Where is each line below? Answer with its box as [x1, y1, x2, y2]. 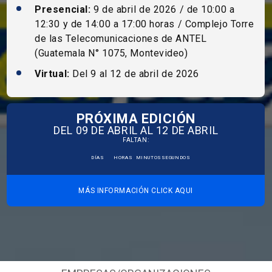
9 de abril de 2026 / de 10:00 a [93, 4, 235, 16]
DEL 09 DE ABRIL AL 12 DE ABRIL [53, 124, 219, 137]
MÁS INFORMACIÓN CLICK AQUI [78, 186, 193, 195]
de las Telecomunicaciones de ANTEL [35, 33, 207, 45]
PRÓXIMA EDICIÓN [76, 111, 195, 127]
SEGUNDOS [161, 155, 191, 161]
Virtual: [35, 68, 73, 80]
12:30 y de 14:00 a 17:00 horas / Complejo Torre [35, 18, 254, 30]
